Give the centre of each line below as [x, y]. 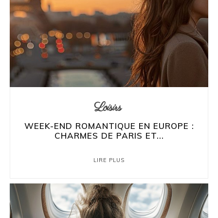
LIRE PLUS [109, 160]
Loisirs [108, 108]
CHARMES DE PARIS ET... [109, 135]
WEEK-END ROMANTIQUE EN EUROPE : [109, 126]
